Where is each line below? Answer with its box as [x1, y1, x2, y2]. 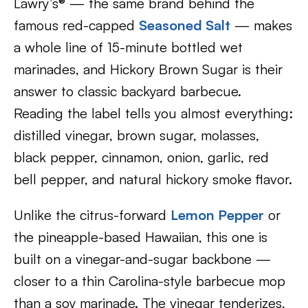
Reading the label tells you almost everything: [14, 104, 293, 122]
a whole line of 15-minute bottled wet [14, 38, 243, 56]
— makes [230, 16, 292, 34]
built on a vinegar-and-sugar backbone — [14, 250, 271, 267]
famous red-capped [14, 16, 139, 34]
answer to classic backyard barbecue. [14, 82, 241, 100]
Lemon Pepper [170, 206, 264, 223]
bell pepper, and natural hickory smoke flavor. [14, 170, 292, 188]
